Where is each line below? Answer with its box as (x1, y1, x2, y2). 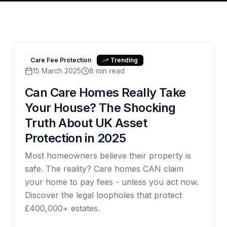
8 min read (89, 66, 125, 75)
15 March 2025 (33, 66, 81, 75)
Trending (110, 56, 138, 64)
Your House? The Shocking (25, 100, 176, 115)
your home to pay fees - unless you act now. (25, 177, 199, 187)
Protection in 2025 (25, 131, 126, 145)
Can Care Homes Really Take (25, 85, 186, 100)
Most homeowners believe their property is (25, 150, 191, 161)
